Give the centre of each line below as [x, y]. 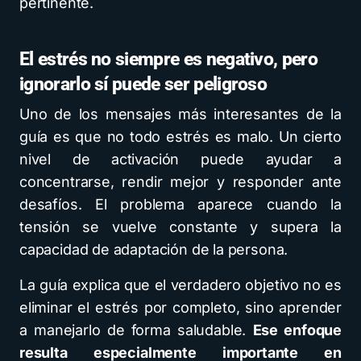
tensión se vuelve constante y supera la [180, 226]
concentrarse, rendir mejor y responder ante [180, 181]
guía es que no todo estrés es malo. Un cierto [180, 136]
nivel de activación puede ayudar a [180, 159]
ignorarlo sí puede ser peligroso [143, 84]
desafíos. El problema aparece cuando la [180, 204]
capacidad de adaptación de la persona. [154, 249]
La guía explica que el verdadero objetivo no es [180, 284]
